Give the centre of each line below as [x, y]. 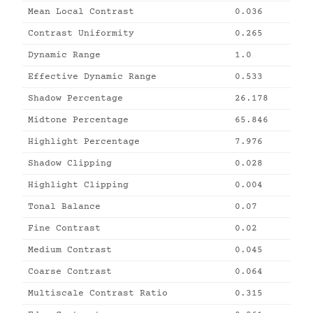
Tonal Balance [64, 207]
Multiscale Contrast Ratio [98, 293]
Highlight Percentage [84, 142]
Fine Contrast [64, 228]
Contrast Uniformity [81, 34]
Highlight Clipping [78, 185]
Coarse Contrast [70, 272]
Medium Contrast [70, 250]
